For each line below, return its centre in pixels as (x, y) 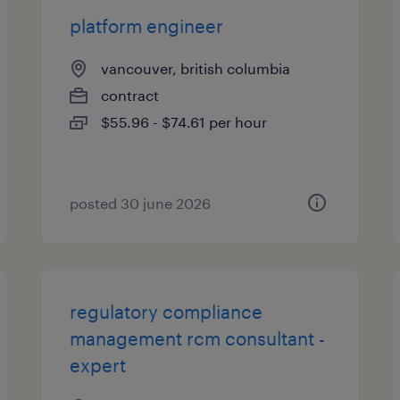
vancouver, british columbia (196, 68)
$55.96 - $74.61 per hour (184, 122)
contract (130, 95)
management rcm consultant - (198, 338)
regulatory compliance (167, 312)
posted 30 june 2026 (141, 203)
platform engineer (147, 26)
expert (98, 365)
